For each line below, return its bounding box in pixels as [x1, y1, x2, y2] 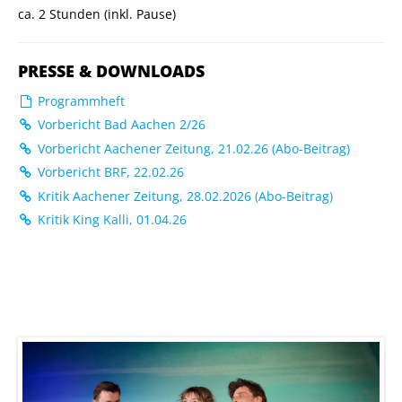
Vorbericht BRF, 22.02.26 [33, 163, 184, 181]
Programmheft [33, 92, 125, 109]
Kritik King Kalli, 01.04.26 [33, 211, 187, 229]
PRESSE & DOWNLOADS [18, 59, 205, 82]
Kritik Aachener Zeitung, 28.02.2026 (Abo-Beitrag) [33, 187, 333, 205]
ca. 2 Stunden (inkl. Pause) [18, 4, 176, 22]
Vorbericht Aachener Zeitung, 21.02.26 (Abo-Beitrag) [33, 139, 350, 157]
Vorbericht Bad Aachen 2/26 [33, 116, 205, 134]
